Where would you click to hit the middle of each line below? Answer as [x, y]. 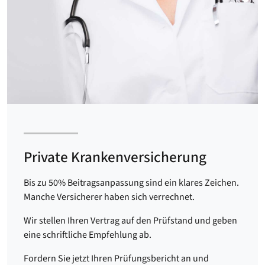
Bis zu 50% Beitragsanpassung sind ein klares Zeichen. [131, 183]
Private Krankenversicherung [115, 157]
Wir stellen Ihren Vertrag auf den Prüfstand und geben [130, 221]
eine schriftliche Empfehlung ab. [88, 235]
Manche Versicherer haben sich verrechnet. [109, 197]
